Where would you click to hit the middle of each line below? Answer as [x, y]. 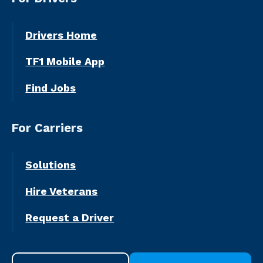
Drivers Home [61, 35]
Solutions [51, 165]
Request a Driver [70, 218]
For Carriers [47, 128]
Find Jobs [51, 88]
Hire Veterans [62, 191]
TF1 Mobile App [65, 62]
